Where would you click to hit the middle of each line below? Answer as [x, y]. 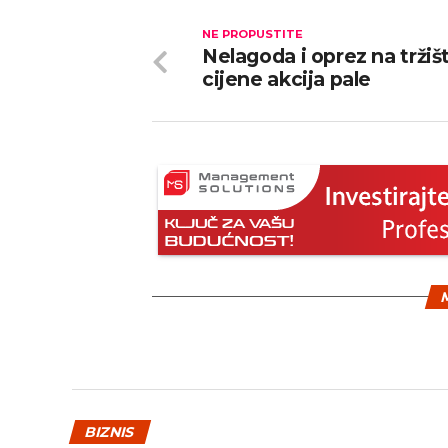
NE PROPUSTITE [252, 34]
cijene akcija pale [287, 79]
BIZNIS [110, 432]
